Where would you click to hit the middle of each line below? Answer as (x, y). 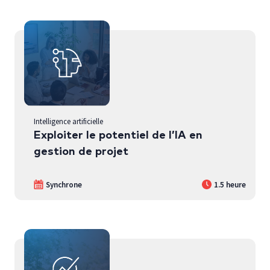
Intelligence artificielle (68, 121)
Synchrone (64, 184)
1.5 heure (230, 184)
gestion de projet (81, 151)
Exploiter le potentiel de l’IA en (118, 135)
